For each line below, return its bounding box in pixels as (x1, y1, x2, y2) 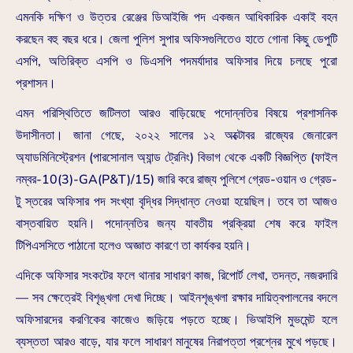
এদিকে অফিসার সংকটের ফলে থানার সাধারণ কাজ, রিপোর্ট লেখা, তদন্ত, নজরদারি (16, 267, 337, 285)
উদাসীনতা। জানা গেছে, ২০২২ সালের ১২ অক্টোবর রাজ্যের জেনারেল (16, 127, 337, 145)
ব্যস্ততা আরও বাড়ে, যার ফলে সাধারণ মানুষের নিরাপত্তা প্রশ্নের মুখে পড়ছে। (16, 333, 337, 351)
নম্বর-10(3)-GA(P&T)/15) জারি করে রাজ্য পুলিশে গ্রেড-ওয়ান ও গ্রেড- (16, 171, 337, 189)
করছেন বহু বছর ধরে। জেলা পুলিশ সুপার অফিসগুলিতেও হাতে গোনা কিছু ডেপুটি (16, 31, 337, 49)
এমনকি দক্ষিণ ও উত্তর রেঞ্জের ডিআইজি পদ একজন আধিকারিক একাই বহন (16, 9, 337, 27)
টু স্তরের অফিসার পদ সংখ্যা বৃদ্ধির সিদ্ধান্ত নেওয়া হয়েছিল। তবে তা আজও (16, 193, 337, 211)
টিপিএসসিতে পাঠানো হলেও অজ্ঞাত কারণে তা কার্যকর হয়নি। (16, 237, 251, 255)
